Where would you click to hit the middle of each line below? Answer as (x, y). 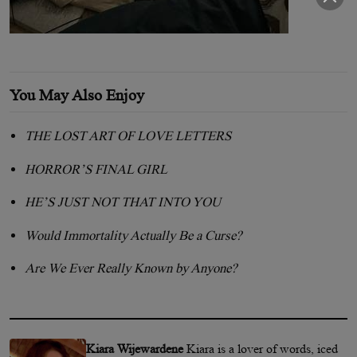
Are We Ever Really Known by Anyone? (131, 269)
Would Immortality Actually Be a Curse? (133, 235)
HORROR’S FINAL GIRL (96, 169)
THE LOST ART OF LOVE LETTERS (128, 136)
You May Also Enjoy (77, 95)
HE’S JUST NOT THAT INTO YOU (123, 202)
